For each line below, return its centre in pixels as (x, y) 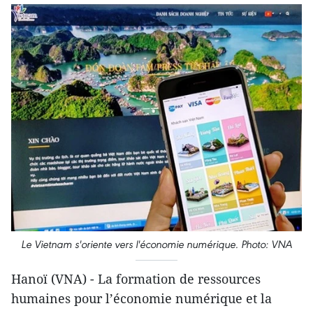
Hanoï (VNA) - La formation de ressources (136, 279)
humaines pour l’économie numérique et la (141, 298)
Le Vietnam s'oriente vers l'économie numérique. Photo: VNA (156, 244)
